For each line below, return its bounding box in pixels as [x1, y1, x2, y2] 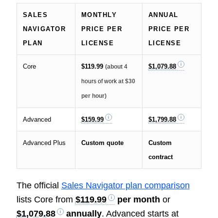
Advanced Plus [22, 139, 66, 146]
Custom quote [81, 139, 124, 146]
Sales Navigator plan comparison [61, 180, 190, 190]
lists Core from [16, 194, 75, 204]
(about [105, 63, 124, 70]
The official [16, 180, 61, 190]
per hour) [81, 92, 107, 99]
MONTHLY [81, 11, 117, 18]
